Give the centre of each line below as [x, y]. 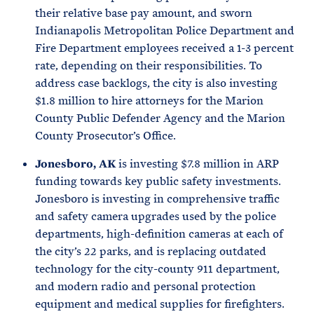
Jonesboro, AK [77, 164]
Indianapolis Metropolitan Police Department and [165, 30]
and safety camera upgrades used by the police [156, 216]
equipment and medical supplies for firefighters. [160, 304]
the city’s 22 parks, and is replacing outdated [151, 251]
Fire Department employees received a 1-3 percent [164, 48]
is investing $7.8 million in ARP [199, 164]
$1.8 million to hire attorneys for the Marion [149, 101]
